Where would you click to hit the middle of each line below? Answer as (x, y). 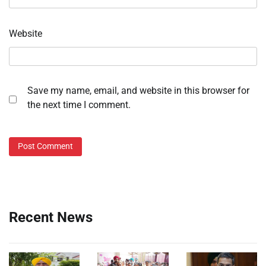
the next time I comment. (79, 105)
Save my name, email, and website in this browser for (138, 91)
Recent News (51, 217)
